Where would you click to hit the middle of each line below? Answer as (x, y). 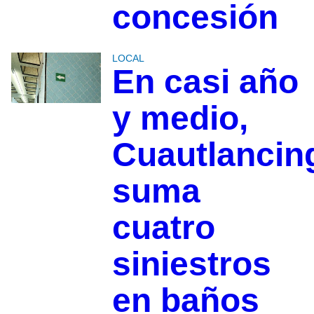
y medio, (180, 118)
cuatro (163, 228)
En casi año (205, 82)
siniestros (191, 264)
